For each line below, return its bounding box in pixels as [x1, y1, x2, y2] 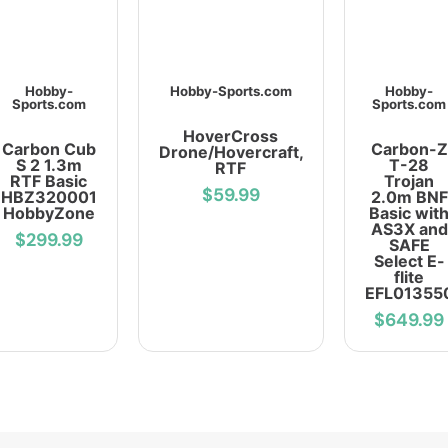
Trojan [384, 171, 434, 192]
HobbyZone [2, 203, 95, 224]
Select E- [373, 251, 445, 272]
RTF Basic [10, 171, 87, 192]
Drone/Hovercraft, [158, 142, 304, 163]
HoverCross [183, 126, 278, 147]
